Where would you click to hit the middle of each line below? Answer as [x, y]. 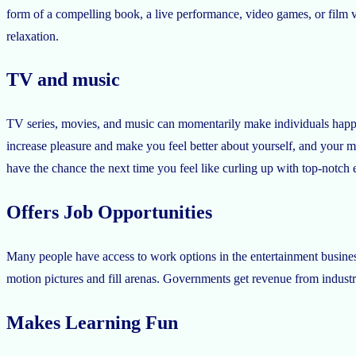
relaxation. [33, 36]
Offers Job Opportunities [109, 213]
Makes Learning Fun [92, 323]
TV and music [63, 80]
